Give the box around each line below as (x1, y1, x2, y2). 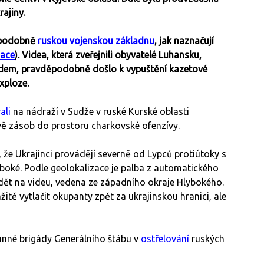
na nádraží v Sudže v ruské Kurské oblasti (11, 106, 189, 117)
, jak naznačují (154, 35, 214, 47)
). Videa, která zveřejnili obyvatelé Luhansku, (15, 49, 202, 61)
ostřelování (141, 233, 189, 245)
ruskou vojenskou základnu (38, 35, 154, 47)
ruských (189, 233, 225, 245)
